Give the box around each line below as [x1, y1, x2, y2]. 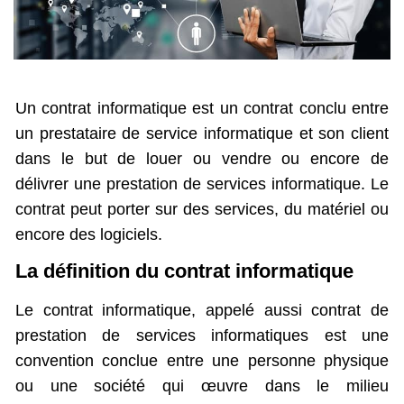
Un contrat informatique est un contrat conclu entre [15, 98, 389, 117]
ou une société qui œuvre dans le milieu [15, 377, 389, 396]
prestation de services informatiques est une [15, 326, 389, 345]
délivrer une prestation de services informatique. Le [15, 174, 389, 193]
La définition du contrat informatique [15, 260, 353, 283]
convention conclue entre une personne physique [15, 352, 389, 371]
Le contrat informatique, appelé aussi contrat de [15, 301, 389, 320]
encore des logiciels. [15, 225, 162, 243]
